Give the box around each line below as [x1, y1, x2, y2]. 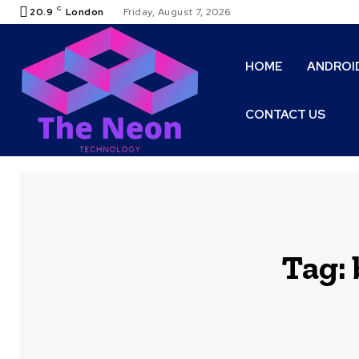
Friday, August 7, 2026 [123, 6, 231, 18]
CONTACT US [245, 106, 326, 123]
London [65, 6, 104, 18]
